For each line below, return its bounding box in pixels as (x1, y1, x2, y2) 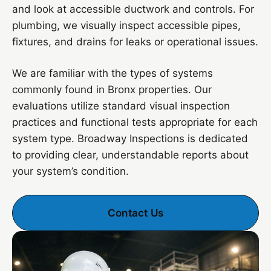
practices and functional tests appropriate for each (12, 116, 258, 128)
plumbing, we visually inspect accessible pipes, (12, 19, 241, 31)
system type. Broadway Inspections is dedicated (12, 132, 248, 145)
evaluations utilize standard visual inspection (12, 100, 230, 112)
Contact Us (108, 207, 163, 219)
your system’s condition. (12, 165, 129, 177)
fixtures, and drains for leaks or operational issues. (12, 36, 258, 48)
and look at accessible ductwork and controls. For (12, 3, 254, 15)
